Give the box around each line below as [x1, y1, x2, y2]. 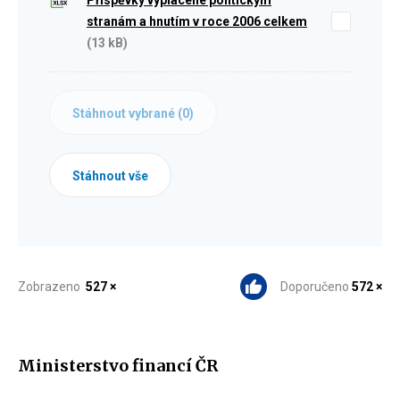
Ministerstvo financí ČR [18, 354, 218, 376]
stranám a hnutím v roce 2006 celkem [87, 14, 307, 29]
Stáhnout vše [72, 169, 148, 184]
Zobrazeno [18, 279, 86, 295]
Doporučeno [280, 279, 352, 295]
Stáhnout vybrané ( [72, 106, 182, 121]
